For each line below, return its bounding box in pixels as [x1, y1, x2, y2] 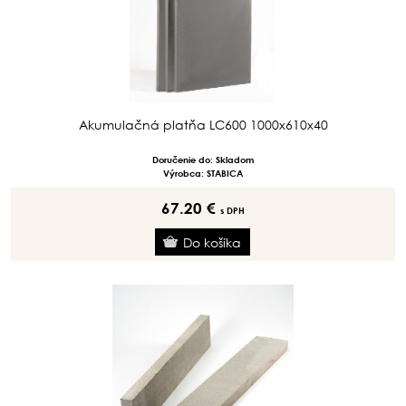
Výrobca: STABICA [163, 167, 243, 179]
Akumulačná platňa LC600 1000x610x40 [78, 116, 328, 133]
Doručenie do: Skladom [152, 153, 254, 166]
